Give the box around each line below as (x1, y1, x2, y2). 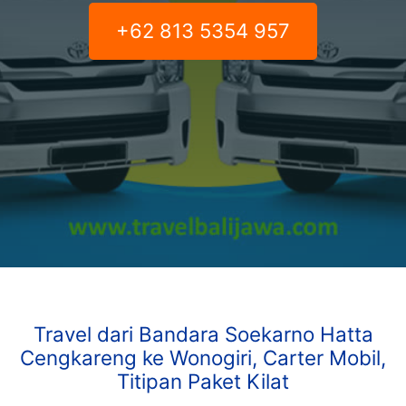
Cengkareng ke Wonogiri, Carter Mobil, (20, 345, 386, 371)
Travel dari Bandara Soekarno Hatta (33, 322, 373, 347)
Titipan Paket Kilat (117, 369, 289, 394)
